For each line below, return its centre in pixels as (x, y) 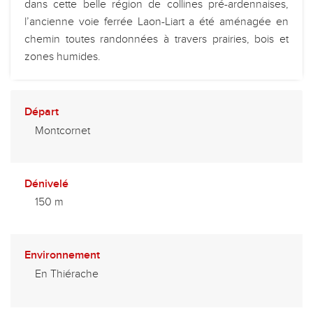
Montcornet (63, 130)
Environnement (62, 255)
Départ (42, 111)
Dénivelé (46, 183)
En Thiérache (67, 274)
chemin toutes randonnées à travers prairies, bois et (156, 39)
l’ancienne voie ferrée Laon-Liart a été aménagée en (156, 21)
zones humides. (63, 56)
